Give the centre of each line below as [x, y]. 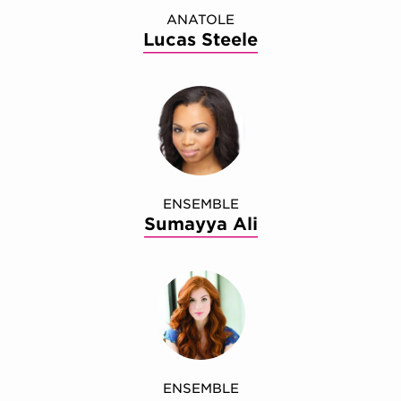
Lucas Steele [200, 39]
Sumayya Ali [200, 224]
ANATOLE [200, 19]
